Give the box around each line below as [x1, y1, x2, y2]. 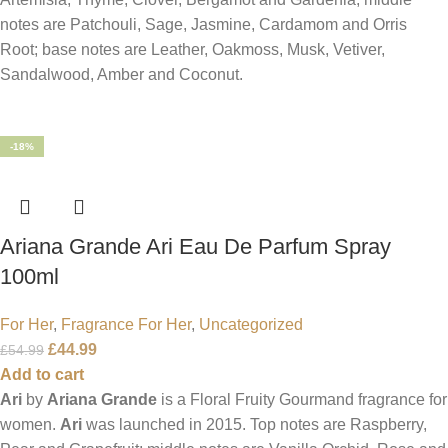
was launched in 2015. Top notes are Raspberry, [82, 415, 427, 433]
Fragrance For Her [61, 315, 191, 333]
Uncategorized [199, 315, 303, 333]
